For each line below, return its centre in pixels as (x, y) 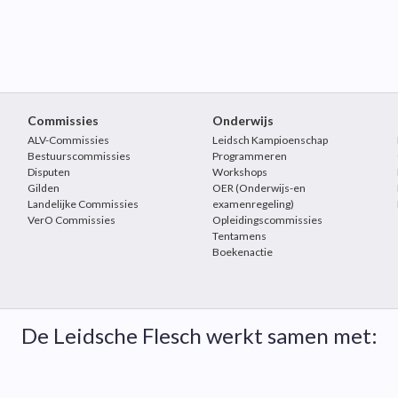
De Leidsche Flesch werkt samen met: (199, 335)
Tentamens (239, 236)
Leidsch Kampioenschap (270, 140)
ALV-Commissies (68, 140)
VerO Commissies (71, 220)
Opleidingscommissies (267, 220)
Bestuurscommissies (79, 156)
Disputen (48, 172)
